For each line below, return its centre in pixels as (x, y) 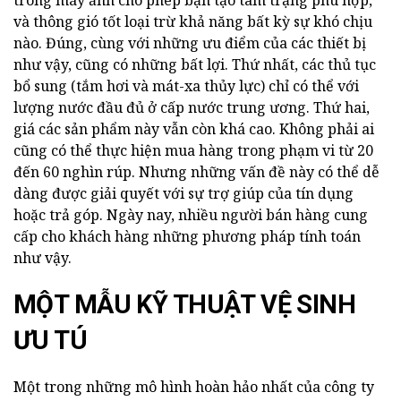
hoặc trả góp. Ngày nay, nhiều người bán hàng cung (191, 215)
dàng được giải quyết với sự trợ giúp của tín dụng (183, 194)
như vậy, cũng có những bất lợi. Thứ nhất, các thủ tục (195, 65)
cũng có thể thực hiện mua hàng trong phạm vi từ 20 (193, 151)
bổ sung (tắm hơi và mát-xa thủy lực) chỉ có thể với (186, 86)
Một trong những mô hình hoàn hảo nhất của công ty (194, 387)
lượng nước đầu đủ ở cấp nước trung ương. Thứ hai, (192, 108)
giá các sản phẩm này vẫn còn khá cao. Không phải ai (194, 129)
